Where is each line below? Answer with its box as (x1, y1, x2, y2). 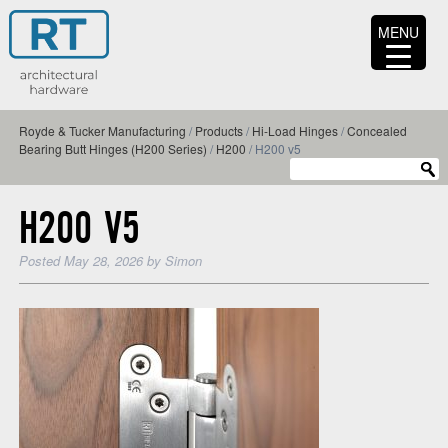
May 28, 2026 (63, 250, 143, 270)
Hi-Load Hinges (251, 122, 338, 140)
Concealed (346, 122, 407, 140)
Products (194, 122, 243, 140)
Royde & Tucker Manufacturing (18, 122, 186, 140)
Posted (18, 250, 64, 270)
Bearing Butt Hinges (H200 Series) (18, 140, 207, 158)
